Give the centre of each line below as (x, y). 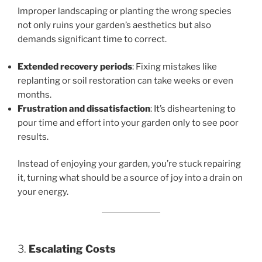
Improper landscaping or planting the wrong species (125, 11)
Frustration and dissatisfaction (84, 108)
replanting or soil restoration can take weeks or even (125, 80)
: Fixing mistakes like (175, 66)
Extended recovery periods (75, 66)
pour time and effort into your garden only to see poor (128, 123)
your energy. (43, 192)
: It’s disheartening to (193, 108)
